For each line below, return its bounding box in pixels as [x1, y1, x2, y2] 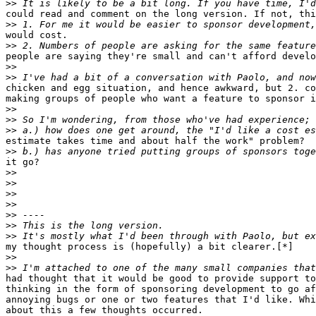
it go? [6, 157, 39, 168]
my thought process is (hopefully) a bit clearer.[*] [6, 241, 293, 253]
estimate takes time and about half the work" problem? [6, 135, 305, 147]
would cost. [6, 30, 68, 41]
